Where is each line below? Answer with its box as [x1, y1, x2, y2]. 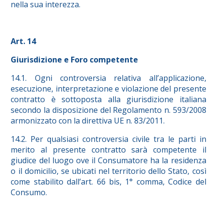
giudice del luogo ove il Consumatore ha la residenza [11, 155, 206, 166]
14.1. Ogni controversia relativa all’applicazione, [11, 73, 206, 84]
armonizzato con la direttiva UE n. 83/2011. [11, 115, 165, 126]
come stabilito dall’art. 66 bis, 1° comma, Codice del [11, 176, 206, 187]
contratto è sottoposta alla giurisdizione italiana [11, 94, 206, 105]
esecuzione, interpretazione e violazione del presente [11, 83, 206, 94]
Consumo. [11, 187, 47, 198]
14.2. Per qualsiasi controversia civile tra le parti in [11, 134, 206, 145]
